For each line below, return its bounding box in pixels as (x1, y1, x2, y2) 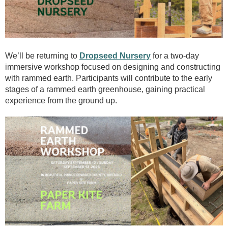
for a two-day (151, 51, 199, 61)
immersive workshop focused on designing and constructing (5, 63, 220, 72)
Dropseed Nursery (79, 51, 151, 61)
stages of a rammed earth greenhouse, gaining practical (5, 85, 205, 94)
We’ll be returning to (5, 51, 79, 61)
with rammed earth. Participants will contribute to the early (5, 74, 212, 83)
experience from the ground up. (5, 96, 117, 105)
